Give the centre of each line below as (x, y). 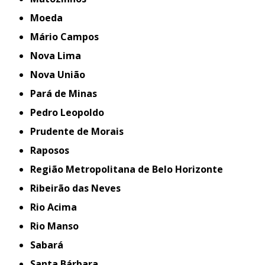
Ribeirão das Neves (79, 188)
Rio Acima (57, 207)
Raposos (53, 150)
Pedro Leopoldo (70, 112)
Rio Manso (58, 226)
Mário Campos (69, 37)
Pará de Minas (67, 93)
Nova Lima (60, 56)
